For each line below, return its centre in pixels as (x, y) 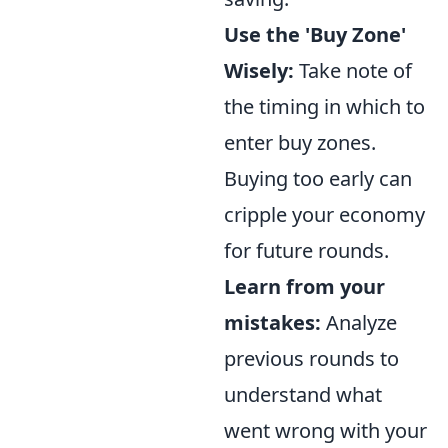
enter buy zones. (300, 143)
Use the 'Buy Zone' (315, 35)
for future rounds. (306, 251)
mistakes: (272, 323)
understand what (303, 395)
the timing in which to (324, 107)
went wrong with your (325, 431)
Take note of (353, 71)
